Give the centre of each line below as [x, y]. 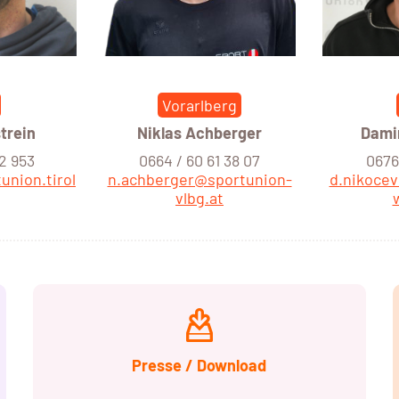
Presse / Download [199, 366]
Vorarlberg [199, 106]
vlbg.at [199, 198]
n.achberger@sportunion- [199, 179]
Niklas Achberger [199, 133]
